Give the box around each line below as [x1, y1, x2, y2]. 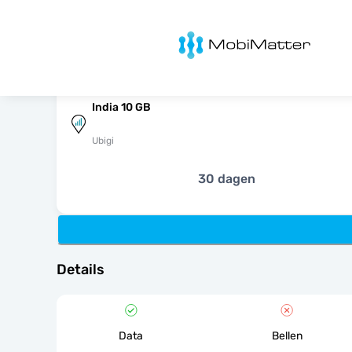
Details [57, 261, 104, 278]
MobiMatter [156, 28, 223, 43]
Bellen [271, 329, 302, 343]
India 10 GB [92, 101, 151, 114]
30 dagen [197, 171, 255, 186]
